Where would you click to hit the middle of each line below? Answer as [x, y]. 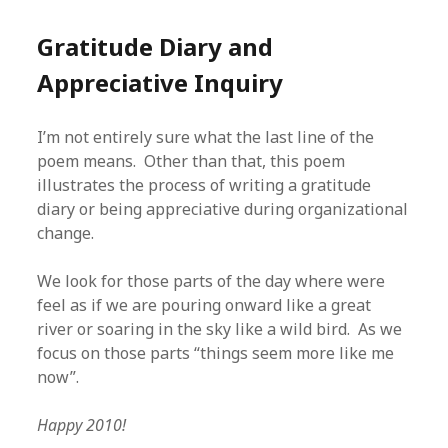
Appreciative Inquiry [160, 82]
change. [66, 233]
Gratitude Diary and [155, 46]
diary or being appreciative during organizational [223, 209]
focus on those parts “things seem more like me [216, 353]
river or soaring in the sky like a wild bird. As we [220, 329]
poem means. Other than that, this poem [191, 161]
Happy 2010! [82, 425]
